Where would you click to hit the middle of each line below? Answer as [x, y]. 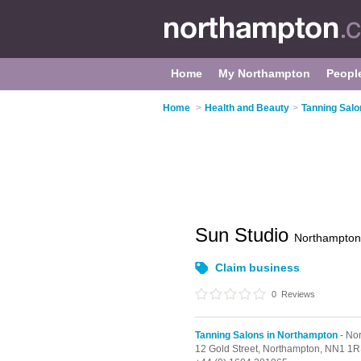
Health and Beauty [247, 108]
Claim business [257, 268]
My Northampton [264, 73]
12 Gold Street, [229, 349]
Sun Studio [245, 235]
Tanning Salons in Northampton [266, 335]
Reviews [297, 294]
